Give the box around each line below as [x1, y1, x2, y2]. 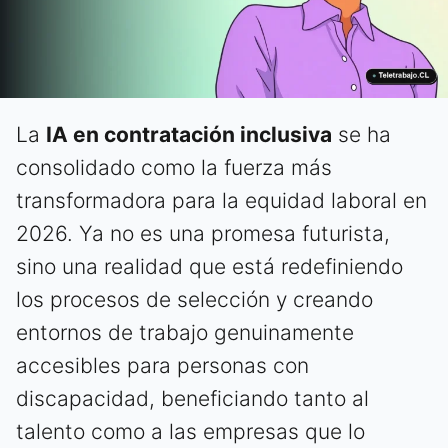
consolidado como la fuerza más [16, 155, 332, 181]
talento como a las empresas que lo [16, 419, 365, 445]
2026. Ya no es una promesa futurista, [16, 221, 390, 247]
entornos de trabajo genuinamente [16, 320, 354, 346]
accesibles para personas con [16, 353, 309, 379]
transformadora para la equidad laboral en [16, 188, 427, 214]
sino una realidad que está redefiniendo [16, 254, 403, 280]
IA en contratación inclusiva [46, 122, 332, 148]
